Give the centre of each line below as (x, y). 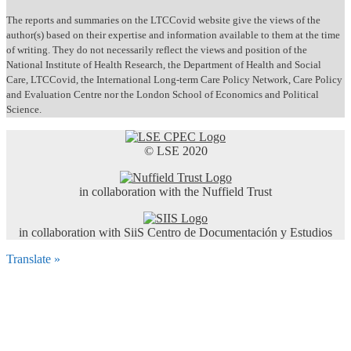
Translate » (33, 259)
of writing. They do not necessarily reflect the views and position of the (157, 50)
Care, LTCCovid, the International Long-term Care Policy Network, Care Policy (174, 80)
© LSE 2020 (175, 150)
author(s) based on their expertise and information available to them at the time (173, 35)
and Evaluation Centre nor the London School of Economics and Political (163, 94)
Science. (24, 109)
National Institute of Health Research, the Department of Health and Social (164, 65)
